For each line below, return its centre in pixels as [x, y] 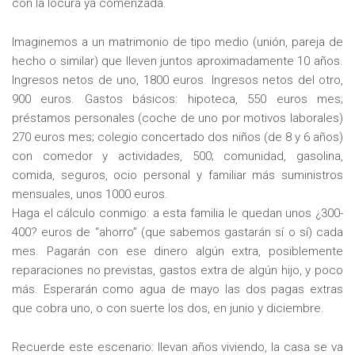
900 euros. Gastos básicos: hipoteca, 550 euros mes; [177, 99]
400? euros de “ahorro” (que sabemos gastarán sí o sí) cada [177, 232]
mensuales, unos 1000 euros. [90, 194]
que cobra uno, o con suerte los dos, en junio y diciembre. [168, 308]
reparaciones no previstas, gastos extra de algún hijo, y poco [177, 270]
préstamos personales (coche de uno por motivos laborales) [177, 118]
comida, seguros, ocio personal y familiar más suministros [177, 175]
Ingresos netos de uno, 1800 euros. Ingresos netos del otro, [177, 80]
